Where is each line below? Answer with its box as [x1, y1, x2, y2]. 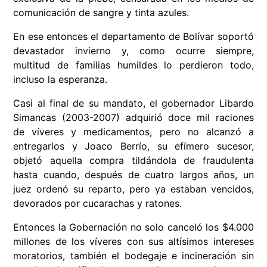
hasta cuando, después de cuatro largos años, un [13, 169, 254, 181]
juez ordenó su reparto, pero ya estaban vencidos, [13, 183, 254, 195]
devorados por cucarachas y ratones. [13, 197, 182, 210]
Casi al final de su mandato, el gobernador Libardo [13, 97, 254, 110]
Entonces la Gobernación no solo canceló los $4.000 [13, 221, 254, 234]
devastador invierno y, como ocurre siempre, [13, 45, 254, 57]
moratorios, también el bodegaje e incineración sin [13, 250, 254, 262]
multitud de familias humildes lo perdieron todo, [13, 59, 254, 72]
